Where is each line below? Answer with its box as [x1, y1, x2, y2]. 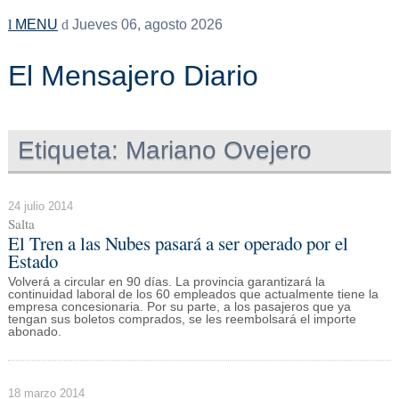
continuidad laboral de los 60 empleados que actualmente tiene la [7, 288, 379, 302]
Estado [7, 248, 58, 273]
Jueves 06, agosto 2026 [68, 17, 223, 32]
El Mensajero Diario [7, 60, 258, 92]
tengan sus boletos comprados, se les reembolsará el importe [7, 313, 356, 327]
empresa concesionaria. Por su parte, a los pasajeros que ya [7, 300, 351, 314]
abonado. [7, 325, 61, 339]
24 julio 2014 [7, 199, 73, 213]
